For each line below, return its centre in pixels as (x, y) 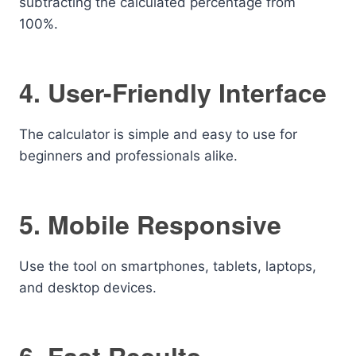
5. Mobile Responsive (150, 224)
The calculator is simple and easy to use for (158, 134)
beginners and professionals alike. (128, 156)
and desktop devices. (88, 288)
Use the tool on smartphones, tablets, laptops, (168, 266)
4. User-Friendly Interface (173, 92)
